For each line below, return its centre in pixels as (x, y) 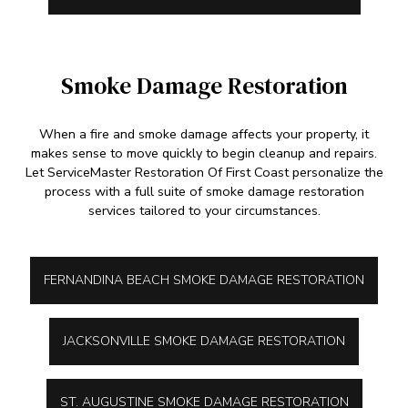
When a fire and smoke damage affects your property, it (204, 133)
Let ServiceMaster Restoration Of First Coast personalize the (204, 172)
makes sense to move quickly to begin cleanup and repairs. (204, 153)
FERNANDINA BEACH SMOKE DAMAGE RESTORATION (204, 280)
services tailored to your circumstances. (204, 210)
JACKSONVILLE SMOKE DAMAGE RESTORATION (204, 341)
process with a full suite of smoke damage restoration (204, 191)
